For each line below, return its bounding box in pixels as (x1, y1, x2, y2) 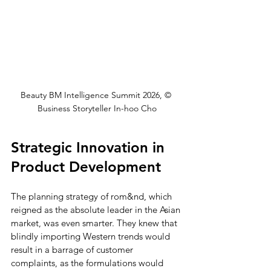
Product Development (11, 158, 161, 176)
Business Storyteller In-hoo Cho (37, 103, 157, 114)
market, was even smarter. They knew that (11, 217, 180, 229)
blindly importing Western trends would (11, 230, 172, 243)
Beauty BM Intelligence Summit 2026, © (20, 90, 174, 101)
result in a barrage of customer (11, 244, 135, 256)
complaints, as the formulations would (11, 257, 166, 269)
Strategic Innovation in (11, 139, 169, 157)
